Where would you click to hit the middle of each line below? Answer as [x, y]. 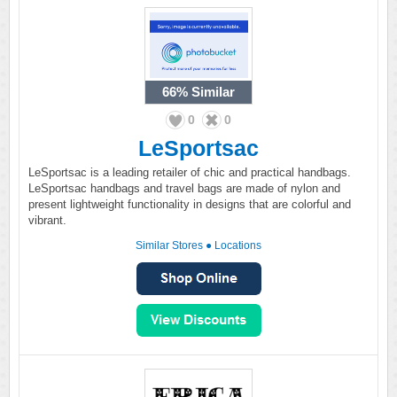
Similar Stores [169, 245]
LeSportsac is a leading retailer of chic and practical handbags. [190, 172]
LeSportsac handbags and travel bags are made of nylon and [184, 188]
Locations [238, 245]
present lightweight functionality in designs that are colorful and [190, 204]
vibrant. [47, 220]
